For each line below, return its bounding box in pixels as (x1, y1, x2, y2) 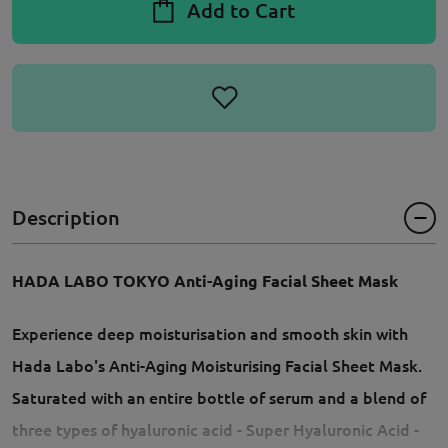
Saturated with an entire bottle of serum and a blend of (12, 389, 426, 408)
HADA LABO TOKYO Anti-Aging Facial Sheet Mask (12, 272, 402, 291)
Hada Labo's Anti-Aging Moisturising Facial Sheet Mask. (12, 357, 422, 376)
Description (12, 206, 120, 230)
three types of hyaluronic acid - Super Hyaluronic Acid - (12, 421, 419, 440)
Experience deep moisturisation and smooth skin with (12, 325, 408, 344)
